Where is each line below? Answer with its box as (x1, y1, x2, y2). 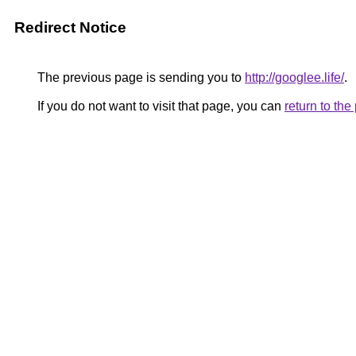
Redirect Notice (14, 19, 126, 36)
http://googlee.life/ (245, 71, 344, 84)
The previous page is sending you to (34, 71, 245, 84)
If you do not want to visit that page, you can (34, 99, 284, 113)
